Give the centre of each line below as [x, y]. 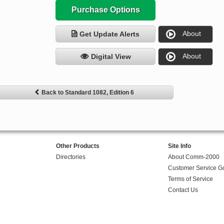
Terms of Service [190, 179]
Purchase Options [105, 10]
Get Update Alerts [110, 34]
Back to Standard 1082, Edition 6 [87, 93]
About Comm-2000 [193, 157]
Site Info [179, 146]
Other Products [77, 146]
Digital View [111, 57]
